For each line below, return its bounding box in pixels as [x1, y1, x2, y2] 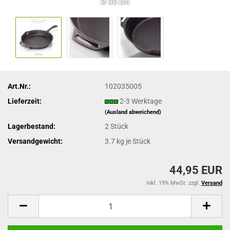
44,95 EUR [169, 164, 222, 177]
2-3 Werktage [120, 97, 162, 105]
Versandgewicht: [8, 137, 63, 145]
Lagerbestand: [8, 122, 55, 130]
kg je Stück [115, 137, 151, 145]
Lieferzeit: [8, 97, 42, 105]
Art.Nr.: [8, 82, 31, 90]
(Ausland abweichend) [105, 108, 162, 116]
